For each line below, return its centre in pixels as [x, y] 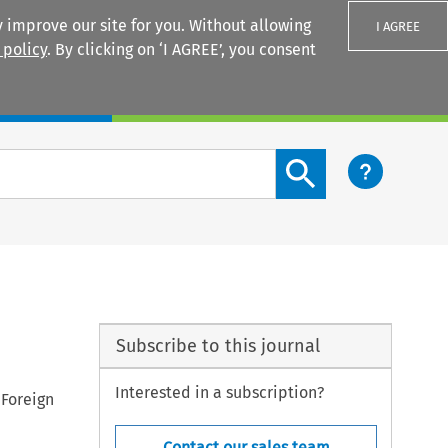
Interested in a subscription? [219, 393]
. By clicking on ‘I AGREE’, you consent [181, 49]
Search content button [357, 160]
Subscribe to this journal [218, 345]
